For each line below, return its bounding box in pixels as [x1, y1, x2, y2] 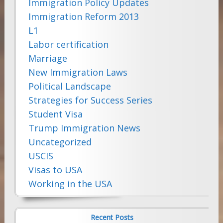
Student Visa [28, 108, 83, 120]
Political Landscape [28, 80, 111, 93]
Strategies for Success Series [28, 94, 152, 107]
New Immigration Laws [28, 66, 127, 79]
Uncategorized [28, 136, 92, 148]
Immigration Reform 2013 [28, 10, 139, 23]
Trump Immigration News [28, 122, 140, 134]
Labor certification [28, 38, 109, 51]
